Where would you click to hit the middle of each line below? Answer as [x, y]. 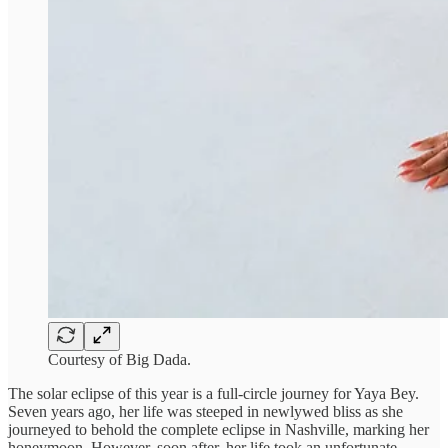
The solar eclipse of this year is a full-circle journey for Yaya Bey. [213, 393]
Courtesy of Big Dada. [119, 359]
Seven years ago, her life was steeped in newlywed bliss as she [205, 411]
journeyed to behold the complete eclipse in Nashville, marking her [218, 429]
